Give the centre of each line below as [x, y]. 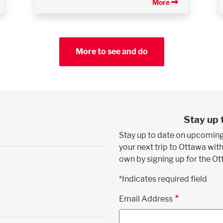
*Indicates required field [163, 179]
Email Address [146, 199]
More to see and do [111, 51]
